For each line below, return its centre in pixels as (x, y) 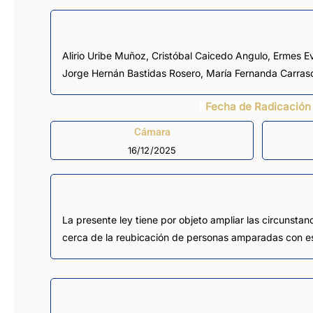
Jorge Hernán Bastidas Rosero (131, 73)
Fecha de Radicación (258, 107)
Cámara (152, 132)
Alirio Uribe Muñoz (108, 56)
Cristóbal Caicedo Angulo (210, 56)
